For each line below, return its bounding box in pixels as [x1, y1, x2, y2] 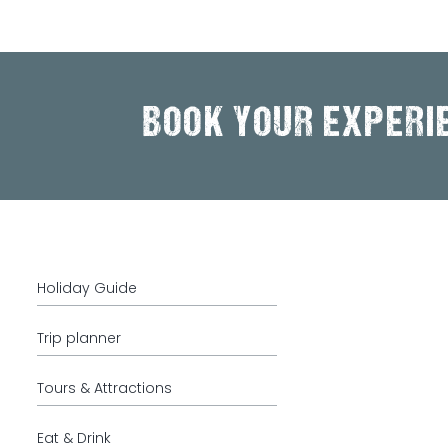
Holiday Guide [37, 278, 137, 298]
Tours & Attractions [37, 378, 172, 398]
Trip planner [37, 328, 121, 348]
